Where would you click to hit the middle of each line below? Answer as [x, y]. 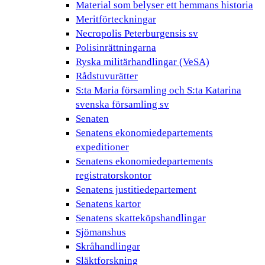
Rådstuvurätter [107, 76]
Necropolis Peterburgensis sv [137, 33]
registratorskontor [114, 175]
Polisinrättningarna [116, 48]
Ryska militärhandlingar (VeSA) [143, 62]
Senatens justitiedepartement [136, 190]
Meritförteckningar [116, 19]
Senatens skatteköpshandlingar [141, 218]
